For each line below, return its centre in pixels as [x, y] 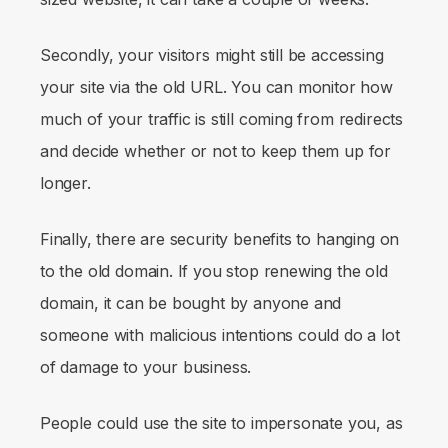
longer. [68, 182]
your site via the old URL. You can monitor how [216, 86]
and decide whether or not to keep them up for [216, 150]
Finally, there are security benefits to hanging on [220, 238]
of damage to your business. [146, 366]
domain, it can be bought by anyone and [191, 302]
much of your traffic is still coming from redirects [222, 118]
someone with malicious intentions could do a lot [220, 334]
